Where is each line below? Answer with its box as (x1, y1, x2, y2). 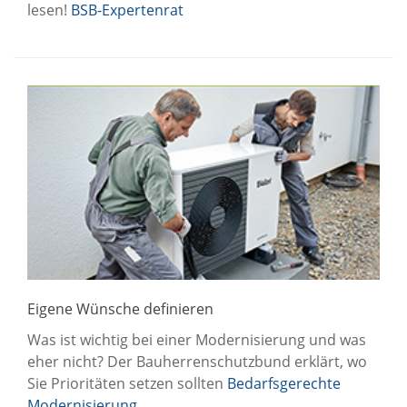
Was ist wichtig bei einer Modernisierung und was (27, 329, 366, 350)
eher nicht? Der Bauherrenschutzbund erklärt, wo (27, 351, 367, 372)
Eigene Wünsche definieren (27, 298, 213, 319)
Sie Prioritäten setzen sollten (27, 372, 227, 393)
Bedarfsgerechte (227, 372, 341, 393)
